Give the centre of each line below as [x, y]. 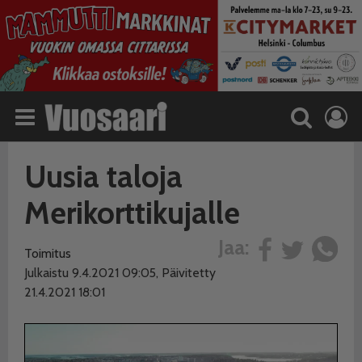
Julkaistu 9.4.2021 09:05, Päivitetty [120, 272]
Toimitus [48, 253]
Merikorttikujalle [132, 213]
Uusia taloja [103, 176]
